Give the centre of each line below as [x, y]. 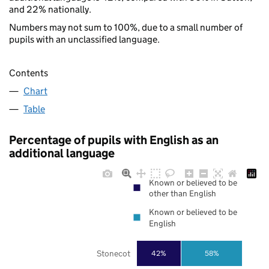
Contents [29, 73]
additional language [62, 153]
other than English [183, 194]
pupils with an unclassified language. [84, 39]
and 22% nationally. [50, 9]
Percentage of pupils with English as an [114, 140]
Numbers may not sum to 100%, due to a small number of [126, 27]
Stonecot [113, 253]
